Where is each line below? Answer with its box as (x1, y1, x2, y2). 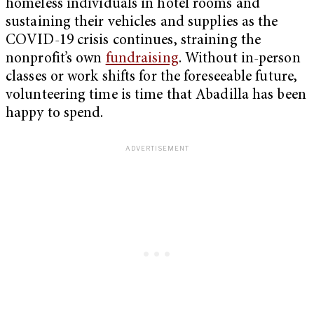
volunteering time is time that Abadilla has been (6, 88, 306, 104)
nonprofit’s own (6, 52, 106, 67)
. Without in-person (178, 52, 301, 67)
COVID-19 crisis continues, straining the (6, 34, 261, 49)
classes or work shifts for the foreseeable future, (6, 70, 298, 86)
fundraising (105, 52, 179, 67)
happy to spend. (6, 107, 104, 122)
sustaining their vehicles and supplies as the (6, 15, 278, 31)
